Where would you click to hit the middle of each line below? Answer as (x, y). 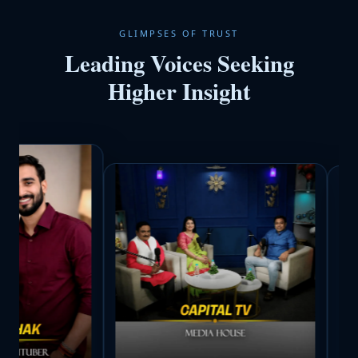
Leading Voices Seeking (179, 63)
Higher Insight (179, 91)
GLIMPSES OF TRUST (179, 33)
